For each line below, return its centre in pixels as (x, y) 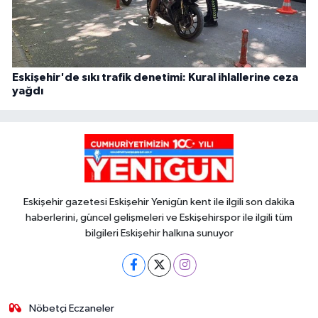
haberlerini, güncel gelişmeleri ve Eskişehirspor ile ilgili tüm (159, 218)
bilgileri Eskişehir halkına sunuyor (159, 234)
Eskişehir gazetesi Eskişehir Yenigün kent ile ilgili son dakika (159, 202)
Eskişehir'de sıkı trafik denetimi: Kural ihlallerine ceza (155, 77)
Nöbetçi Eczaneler (72, 309)
